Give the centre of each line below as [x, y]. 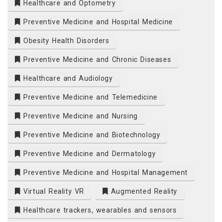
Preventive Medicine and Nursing [79, 116]
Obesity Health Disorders [65, 41]
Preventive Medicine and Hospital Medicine [97, 22]
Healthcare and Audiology [67, 79]
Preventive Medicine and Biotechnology [90, 135]
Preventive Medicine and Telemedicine [89, 97]
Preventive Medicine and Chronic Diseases [96, 60]
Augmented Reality [143, 192]
